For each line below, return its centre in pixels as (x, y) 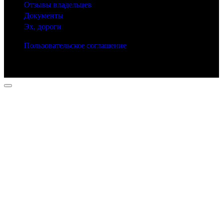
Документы (44, 16)
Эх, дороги (43, 27)
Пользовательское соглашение (75, 46)
